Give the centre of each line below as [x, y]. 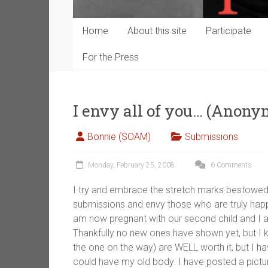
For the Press [111, 57]
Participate [229, 31]
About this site [157, 31]
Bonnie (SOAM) [119, 137]
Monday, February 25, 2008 [131, 165]
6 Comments [230, 165]
